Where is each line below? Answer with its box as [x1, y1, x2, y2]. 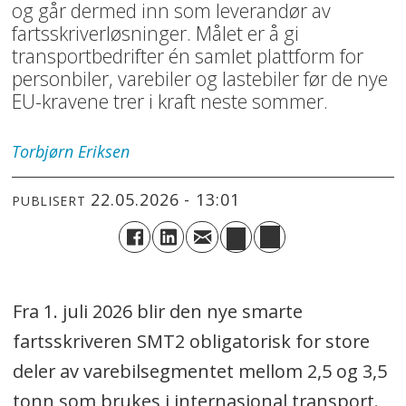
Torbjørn [12, 140, 74, 163]
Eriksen [78, 140, 130, 163]
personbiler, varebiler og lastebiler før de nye [12, 65, 389, 92]
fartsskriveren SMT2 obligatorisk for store [12, 329, 370, 354]
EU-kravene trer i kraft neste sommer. [12, 88, 329, 115]
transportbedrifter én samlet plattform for [12, 43, 364, 70]
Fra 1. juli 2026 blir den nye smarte [12, 299, 303, 324]
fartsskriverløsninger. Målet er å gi [12, 20, 300, 47]
